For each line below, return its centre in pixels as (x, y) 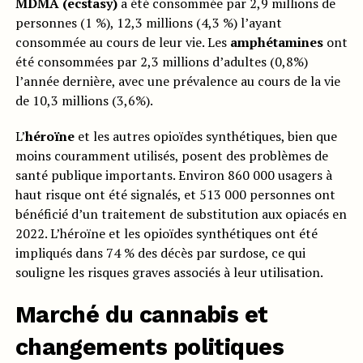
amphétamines (276, 43)
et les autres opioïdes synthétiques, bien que (205, 137)
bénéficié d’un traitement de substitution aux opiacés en (181, 214)
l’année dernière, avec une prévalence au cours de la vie (177, 81)
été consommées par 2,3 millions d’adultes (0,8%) (161, 62)
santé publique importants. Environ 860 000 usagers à (173, 175)
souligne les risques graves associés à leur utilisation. (169, 273)
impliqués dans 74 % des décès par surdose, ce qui (160, 253)
